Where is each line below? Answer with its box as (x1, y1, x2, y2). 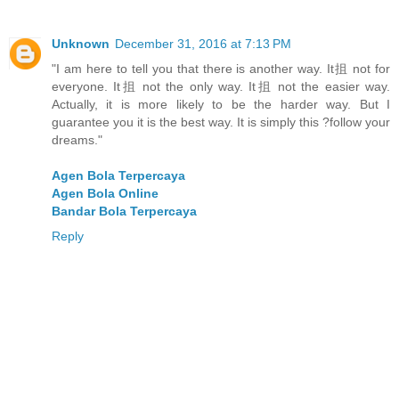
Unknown (52, 37, 110, 51)
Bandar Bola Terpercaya (52, 204, 197, 218)
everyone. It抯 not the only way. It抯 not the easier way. (52, 79, 390, 94)
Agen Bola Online (52, 186, 159, 200)
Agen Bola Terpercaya (52, 168, 185, 183)
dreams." (52, 133, 102, 147)
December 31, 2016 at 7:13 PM (115, 37, 291, 51)
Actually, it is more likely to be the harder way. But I (52, 97, 390, 111)
